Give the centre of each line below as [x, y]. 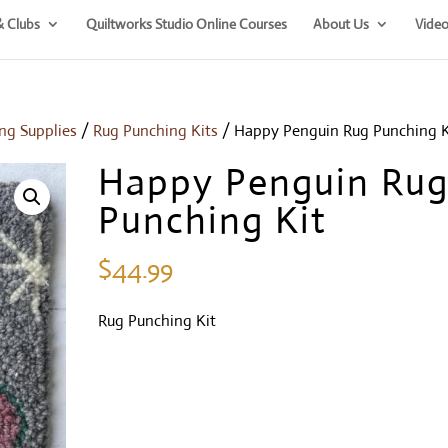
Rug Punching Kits [156, 130]
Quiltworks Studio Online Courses [186, 23]
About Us [340, 23]
